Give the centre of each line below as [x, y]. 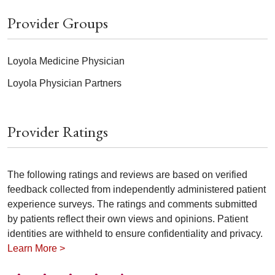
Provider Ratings [58, 131]
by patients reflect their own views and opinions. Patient [128, 219]
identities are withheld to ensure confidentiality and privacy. [135, 233]
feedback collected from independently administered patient [137, 189]
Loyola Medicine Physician [66, 61]
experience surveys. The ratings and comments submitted [132, 204]
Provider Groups [58, 22]
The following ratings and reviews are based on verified [127, 174]
